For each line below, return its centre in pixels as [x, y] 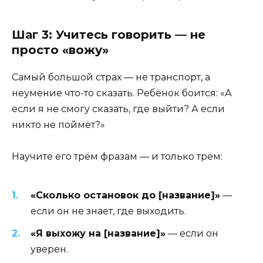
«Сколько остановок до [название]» [125, 195]
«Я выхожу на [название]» [98, 233]
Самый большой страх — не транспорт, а [111, 77]
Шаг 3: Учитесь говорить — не [109, 35]
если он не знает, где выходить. [108, 211]
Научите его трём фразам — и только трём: [117, 157]
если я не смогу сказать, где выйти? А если [118, 109]
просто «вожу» [60, 50]
